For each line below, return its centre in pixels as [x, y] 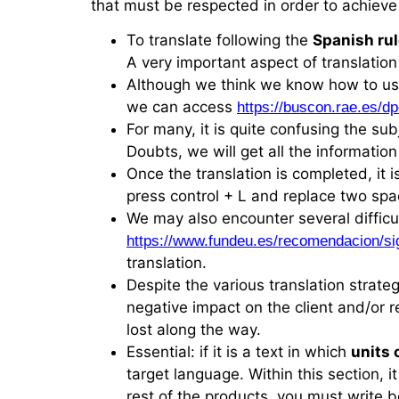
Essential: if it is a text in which [239, 352]
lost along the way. [194, 330]
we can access [182, 107]
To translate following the [220, 41]
